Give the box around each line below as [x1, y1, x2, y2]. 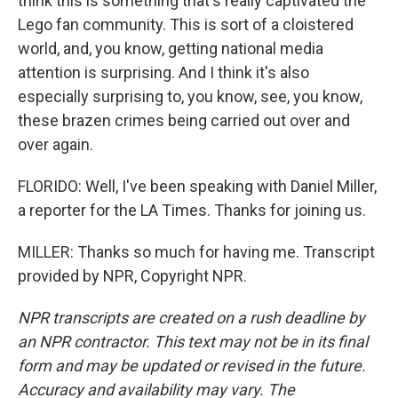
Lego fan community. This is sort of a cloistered [18, 15, 354, 34]
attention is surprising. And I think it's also [18, 63, 309, 82]
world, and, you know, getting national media [18, 39, 323, 58]
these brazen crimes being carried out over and [18, 111, 350, 130]
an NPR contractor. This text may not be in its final [18, 332, 368, 351]
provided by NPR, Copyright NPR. [18, 267, 247, 285]
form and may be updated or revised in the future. [18, 356, 366, 375]
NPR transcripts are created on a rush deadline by [18, 308, 365, 327]
